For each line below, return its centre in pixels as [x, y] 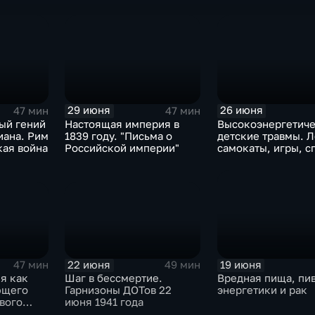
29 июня [89, 110]
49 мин [183, 265]
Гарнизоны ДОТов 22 [118, 290]
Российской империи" [122, 148]
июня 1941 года [104, 302]
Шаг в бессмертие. [114, 278]
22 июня [89, 264]
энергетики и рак [262, 290]
